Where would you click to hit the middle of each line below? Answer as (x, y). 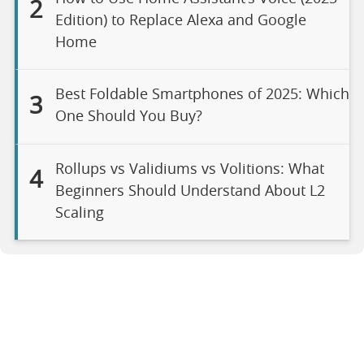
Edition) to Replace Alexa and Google (180, 21)
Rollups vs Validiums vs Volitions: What (189, 169)
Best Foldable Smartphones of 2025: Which (202, 95)
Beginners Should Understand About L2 (190, 191)
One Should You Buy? (128, 117)
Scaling (79, 213)
